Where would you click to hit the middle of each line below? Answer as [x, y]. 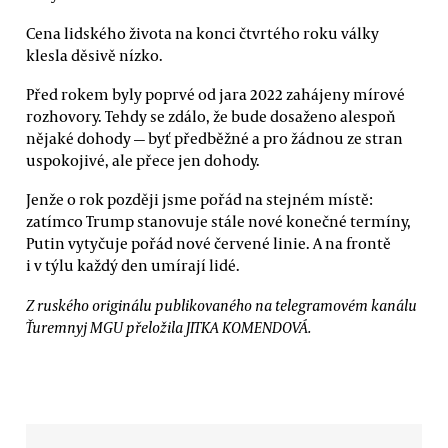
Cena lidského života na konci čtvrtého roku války [202, 32]
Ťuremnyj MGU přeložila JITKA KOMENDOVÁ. [168, 326]
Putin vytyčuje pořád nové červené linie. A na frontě [208, 243]
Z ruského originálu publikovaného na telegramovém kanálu [221, 304]
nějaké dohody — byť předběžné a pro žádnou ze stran [214, 137]
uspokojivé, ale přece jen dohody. [143, 159]
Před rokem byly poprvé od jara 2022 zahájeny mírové [215, 93]
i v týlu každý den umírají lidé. [133, 265]
